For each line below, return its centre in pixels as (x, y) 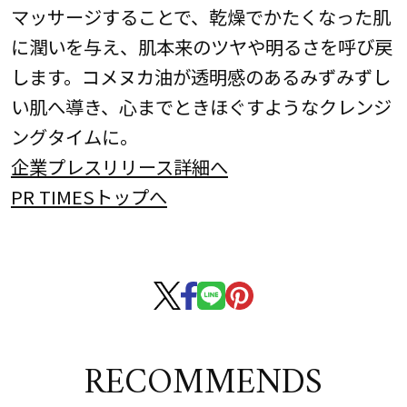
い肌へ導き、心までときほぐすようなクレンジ (201, 107)
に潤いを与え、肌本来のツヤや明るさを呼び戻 (201, 47)
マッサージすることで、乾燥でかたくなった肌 (200, 17)
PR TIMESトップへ (89, 197)
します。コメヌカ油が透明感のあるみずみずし (200, 77)
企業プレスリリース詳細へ (119, 167)
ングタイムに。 (74, 137)
